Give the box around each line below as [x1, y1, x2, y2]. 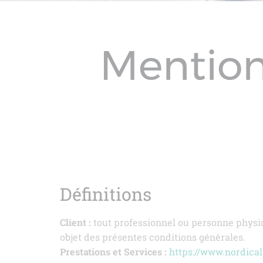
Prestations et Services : [60, 245, 167, 258]
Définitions [60, 183, 151, 205]
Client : [60, 216, 91, 228]
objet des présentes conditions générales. [60, 231, 245, 243]
